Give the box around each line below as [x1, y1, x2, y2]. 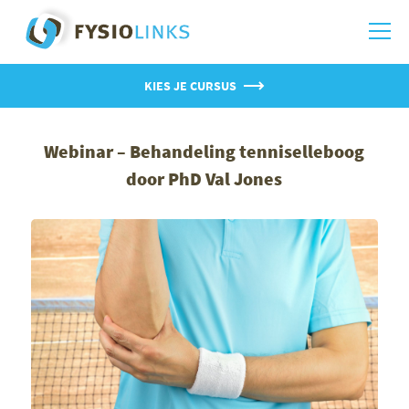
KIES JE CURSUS [144, 78, 236, 94]
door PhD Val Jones [126, 167, 283, 190]
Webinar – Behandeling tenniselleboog [44, 140, 365, 163]
